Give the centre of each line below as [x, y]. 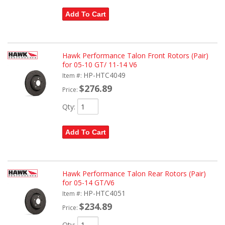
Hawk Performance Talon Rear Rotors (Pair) [134, 174]
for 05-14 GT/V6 [88, 183]
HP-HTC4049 [104, 75]
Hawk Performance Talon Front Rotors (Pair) [135, 56]
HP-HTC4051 [104, 193]
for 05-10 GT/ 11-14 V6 [99, 65]
